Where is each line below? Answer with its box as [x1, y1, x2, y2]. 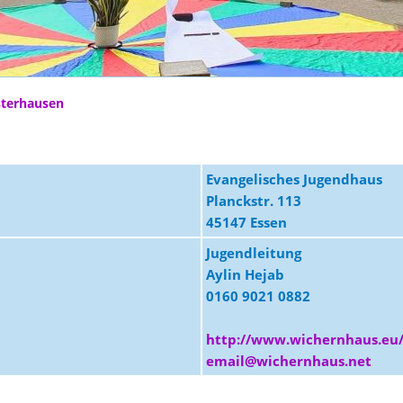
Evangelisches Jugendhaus [205, 170, 382, 188]
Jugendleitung [205, 244, 301, 262]
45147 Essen [205, 213, 287, 231]
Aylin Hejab [205, 265, 284, 283]
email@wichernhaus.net [205, 352, 372, 370]
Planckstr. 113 [205, 192, 301, 210]
